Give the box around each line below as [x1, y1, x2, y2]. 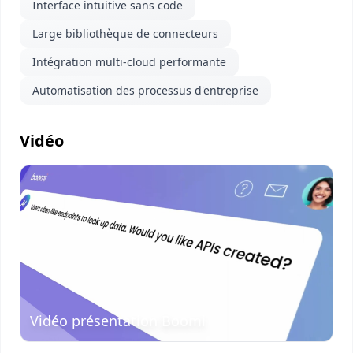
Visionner [20, 220, 77, 237]
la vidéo [20, 239, 66, 256]
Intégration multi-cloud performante [32, 54, 226, 69]
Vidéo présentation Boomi [30, 310, 206, 330]
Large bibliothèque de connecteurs [32, 26, 218, 41]
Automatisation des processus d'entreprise [32, 83, 258, 98]
